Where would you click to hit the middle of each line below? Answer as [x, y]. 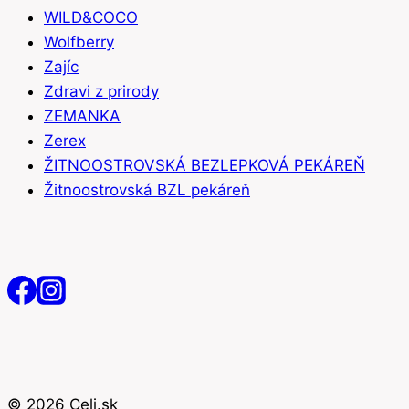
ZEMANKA [82, 116]
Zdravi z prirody [101, 92]
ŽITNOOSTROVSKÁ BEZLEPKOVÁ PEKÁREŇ [204, 166]
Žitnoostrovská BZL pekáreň [147, 190]
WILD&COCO [91, 18]
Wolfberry [79, 42]
